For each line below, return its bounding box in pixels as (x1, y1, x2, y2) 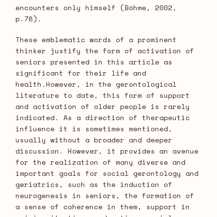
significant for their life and (15, 68, 146, 78)
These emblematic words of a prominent (15, 34, 177, 45)
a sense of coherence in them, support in (15, 201, 190, 212)
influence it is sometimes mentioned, (15, 124, 172, 134)
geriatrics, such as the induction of (15, 179, 172, 190)
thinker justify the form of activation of (15, 46, 194, 56)
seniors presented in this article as (15, 57, 172, 67)
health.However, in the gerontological (15, 79, 177, 90)
